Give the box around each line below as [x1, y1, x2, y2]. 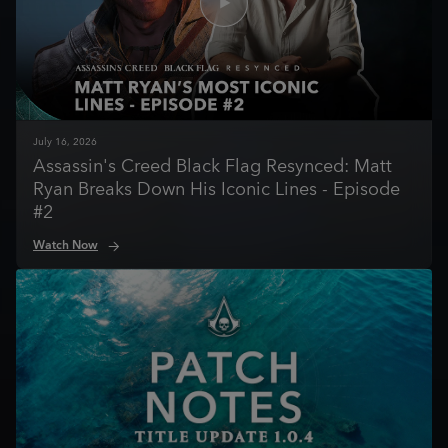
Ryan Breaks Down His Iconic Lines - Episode [33, 174, 400, 205]
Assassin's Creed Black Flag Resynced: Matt [33, 151, 392, 182]
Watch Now [33, 235, 98, 256]
